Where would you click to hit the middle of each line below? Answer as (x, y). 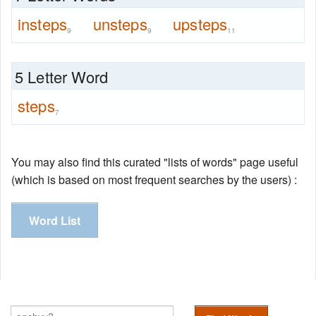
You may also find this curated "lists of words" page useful (155, 162)
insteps (43, 24)
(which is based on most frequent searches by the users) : (154, 180)
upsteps (200, 24)
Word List (55, 221)
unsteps (120, 24)
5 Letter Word (62, 77)
